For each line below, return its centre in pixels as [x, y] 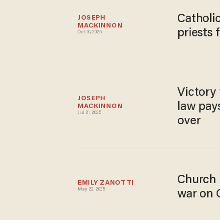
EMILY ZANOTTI [106, 183]
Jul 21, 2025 [90, 113]
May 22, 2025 [92, 189]
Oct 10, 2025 [90, 33]
